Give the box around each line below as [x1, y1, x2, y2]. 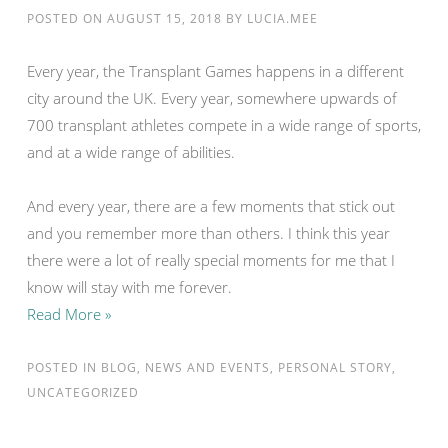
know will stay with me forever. [27, 277, 232, 297]
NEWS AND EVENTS [145, 359, 270, 376]
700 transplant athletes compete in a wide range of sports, [27, 115, 421, 135]
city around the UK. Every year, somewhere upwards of [27, 88, 397, 108]
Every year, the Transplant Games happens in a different [27, 61, 404, 81]
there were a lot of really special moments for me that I [27, 250, 395, 270]
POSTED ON [27, 10, 107, 27]
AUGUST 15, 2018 [107, 10, 222, 27]
